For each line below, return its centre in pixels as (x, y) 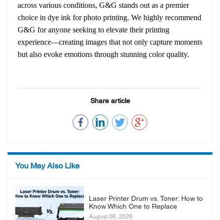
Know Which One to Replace (133, 207)
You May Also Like (47, 166)
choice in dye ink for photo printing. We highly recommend (110, 17)
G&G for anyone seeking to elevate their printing (94, 29)
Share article (110, 101)
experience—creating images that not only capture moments (110, 42)
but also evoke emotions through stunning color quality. (103, 54)
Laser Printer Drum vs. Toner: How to (146, 199)
